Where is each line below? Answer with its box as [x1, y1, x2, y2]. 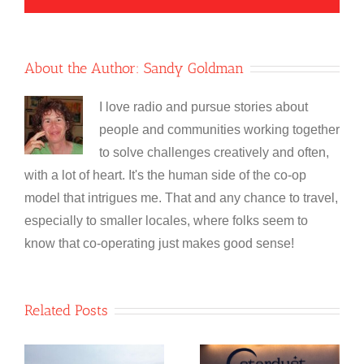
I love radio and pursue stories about [99, 99, 308, 114]
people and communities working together [99, 122, 340, 136]
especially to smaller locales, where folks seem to [24, 213, 308, 227]
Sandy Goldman [144, 58, 244, 77]
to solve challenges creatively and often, [99, 145, 329, 159]
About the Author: [24, 58, 144, 77]
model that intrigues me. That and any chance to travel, [24, 190, 338, 205]
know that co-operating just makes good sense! [24, 236, 294, 250]
